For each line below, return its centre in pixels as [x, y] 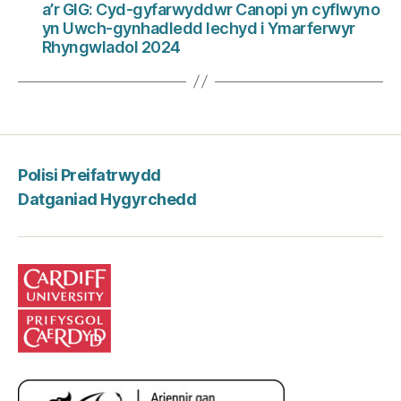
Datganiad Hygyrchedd [107, 199]
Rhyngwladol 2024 [114, 47]
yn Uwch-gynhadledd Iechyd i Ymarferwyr [198, 28]
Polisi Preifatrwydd [90, 175]
